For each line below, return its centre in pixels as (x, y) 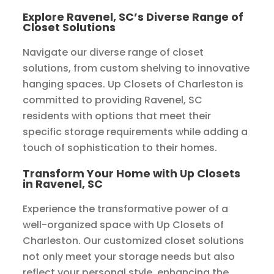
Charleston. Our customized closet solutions (134, 241)
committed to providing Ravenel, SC (113, 100)
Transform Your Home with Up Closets (132, 174)
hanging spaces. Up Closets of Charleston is (133, 84)
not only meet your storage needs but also (129, 257)
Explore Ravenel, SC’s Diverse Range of (133, 17)
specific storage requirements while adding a (135, 132)
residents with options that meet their (117, 116)
